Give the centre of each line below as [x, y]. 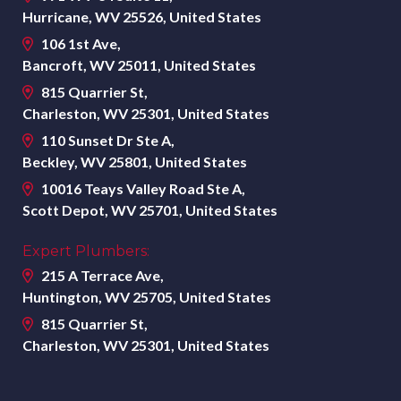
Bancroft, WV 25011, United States [139, 64]
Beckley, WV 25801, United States [135, 161]
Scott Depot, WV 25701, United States [150, 209]
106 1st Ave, [81, 43]
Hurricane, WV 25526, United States [142, 16]
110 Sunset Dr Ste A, [108, 140]
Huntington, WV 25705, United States [147, 296]
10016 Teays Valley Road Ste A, [143, 188]
